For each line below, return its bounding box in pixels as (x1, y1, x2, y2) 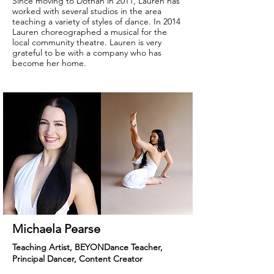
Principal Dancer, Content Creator (12, 253, 143, 264)
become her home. (12, 57, 86, 68)
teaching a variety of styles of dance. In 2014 (12, 16, 180, 27)
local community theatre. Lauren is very (12, 37, 161, 48)
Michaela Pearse (12, 221, 100, 236)
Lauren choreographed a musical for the (12, 26, 167, 37)
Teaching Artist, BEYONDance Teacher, (12, 242, 163, 253)
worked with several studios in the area (12, 6, 161, 17)
